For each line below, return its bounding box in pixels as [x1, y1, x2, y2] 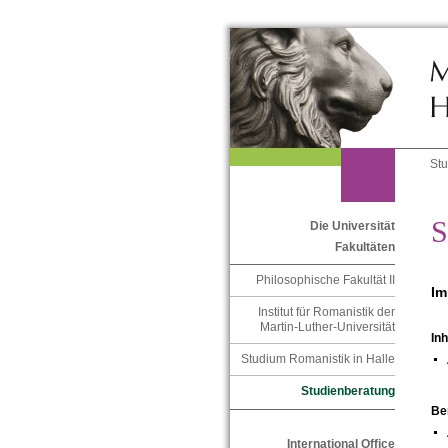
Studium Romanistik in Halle [240, 352, 395, 367]
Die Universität [309, 219, 395, 234]
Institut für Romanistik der [257, 305, 395, 320]
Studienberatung [300, 384, 395, 399]
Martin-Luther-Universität [259, 320, 395, 335]
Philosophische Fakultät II [255, 273, 395, 288]
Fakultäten [334, 240, 395, 255]
